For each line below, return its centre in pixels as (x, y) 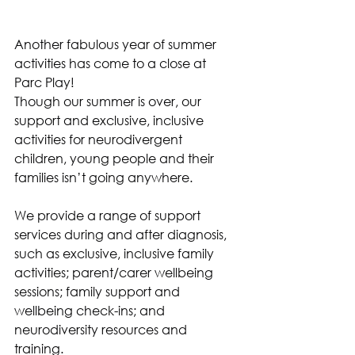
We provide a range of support (109, 215)
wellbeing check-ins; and (91, 310)
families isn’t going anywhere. (103, 177)
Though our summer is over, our (109, 101)
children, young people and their (116, 158)
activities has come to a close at (112, 63)
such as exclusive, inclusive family (116, 253)
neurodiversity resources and (102, 329)
